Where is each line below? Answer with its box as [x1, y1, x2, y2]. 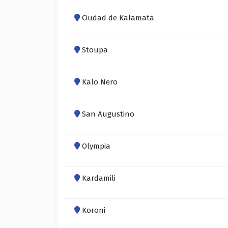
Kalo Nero [82, 77, 118, 87]
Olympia [82, 141, 110, 151]
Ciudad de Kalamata [82, 13, 154, 22]
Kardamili [82, 173, 116, 183]
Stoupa [82, 45, 108, 54]
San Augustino [82, 109, 134, 119]
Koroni [82, 205, 105, 215]
